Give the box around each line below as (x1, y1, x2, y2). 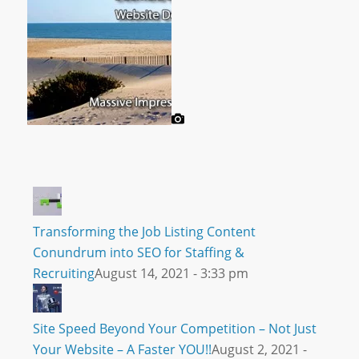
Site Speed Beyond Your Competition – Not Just (32, 319, 317, 337)
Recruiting (32, 264, 95, 282)
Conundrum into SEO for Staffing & (32, 243, 244, 261)
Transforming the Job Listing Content (32, 222, 256, 240)
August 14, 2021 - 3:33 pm (94, 264, 248, 282)
